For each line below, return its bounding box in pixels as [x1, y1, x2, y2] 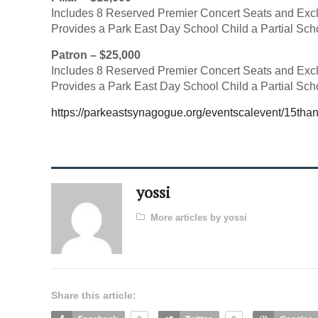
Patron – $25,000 [51, 49, 141, 61]
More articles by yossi [150, 212, 247, 223]
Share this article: [51, 290, 136, 301]
